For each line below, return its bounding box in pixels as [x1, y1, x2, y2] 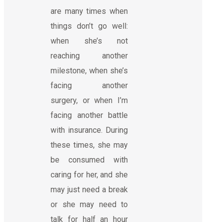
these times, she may [51, 140, 128, 150]
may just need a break [51, 184, 128, 194]
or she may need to [51, 199, 128, 209]
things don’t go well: [51, 21, 128, 31]
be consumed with [51, 155, 128, 165]
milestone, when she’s [51, 65, 128, 75]
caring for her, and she [51, 169, 128, 179]
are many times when [51, 6, 128, 16]
